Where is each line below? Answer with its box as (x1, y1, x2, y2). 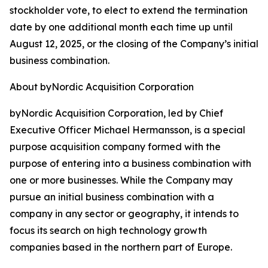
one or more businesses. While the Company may (10, 174, 233, 186)
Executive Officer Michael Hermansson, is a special (10, 124, 245, 136)
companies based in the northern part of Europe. (10, 241, 232, 253)
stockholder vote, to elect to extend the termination (10, 4, 248, 16)
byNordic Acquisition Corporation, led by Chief (10, 107, 223, 119)
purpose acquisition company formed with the (10, 141, 221, 153)
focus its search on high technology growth (10, 224, 207, 236)
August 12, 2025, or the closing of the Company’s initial (10, 38, 258, 50)
